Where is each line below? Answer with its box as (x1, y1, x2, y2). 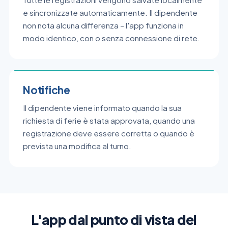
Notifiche (23, 82, 70, 97)
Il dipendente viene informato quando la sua (23, 103, 182, 113)
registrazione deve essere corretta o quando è (23, 128, 194, 138)
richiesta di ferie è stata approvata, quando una (23, 116, 195, 126)
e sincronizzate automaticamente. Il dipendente (23, 7, 197, 17)
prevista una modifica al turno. (23, 141, 131, 151)
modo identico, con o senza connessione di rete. (23, 33, 200, 43)
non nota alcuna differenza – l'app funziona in (23, 20, 184, 30)
